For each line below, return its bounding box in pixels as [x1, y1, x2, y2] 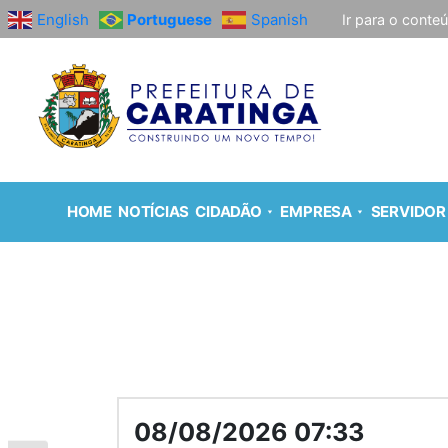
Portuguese [127, 9, 212, 29]
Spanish [251, 9, 308, 29]
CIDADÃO [195, 202, 262, 222]
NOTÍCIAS [118, 202, 190, 222]
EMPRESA [280, 202, 352, 222]
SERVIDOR [370, 202, 446, 222]
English [37, 9, 89, 29]
